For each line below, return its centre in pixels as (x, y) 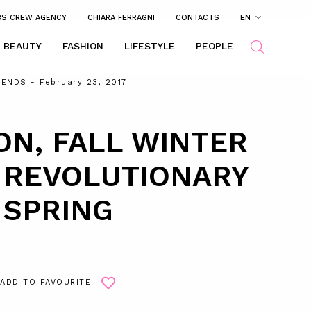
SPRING (58, 210)
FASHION (83, 46)
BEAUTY (23, 46)
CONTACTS (197, 18)
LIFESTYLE (150, 46)
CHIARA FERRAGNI (121, 18)
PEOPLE (215, 46)
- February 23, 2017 (77, 82)
